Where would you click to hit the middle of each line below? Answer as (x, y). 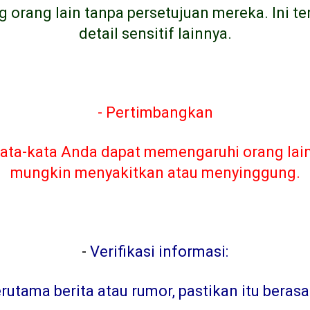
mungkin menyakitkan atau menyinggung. (155, 173)
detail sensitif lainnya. (155, 34)
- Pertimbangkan (155, 112)
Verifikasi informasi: (159, 252)
